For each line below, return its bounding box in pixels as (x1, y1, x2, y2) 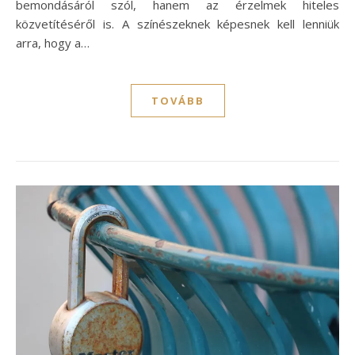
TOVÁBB (151, 93, 204, 108)
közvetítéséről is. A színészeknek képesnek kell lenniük (16, 15, 339, 32)
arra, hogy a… (16, 34, 90, 51)
